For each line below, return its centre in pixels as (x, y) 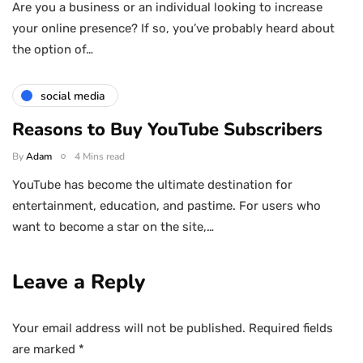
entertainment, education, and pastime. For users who (167, 206)
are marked (45, 350)
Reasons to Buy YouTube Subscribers (167, 130)
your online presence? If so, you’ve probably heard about (173, 29)
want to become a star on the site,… (113, 227)
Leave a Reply (79, 282)
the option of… (53, 50)
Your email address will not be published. (129, 329)
